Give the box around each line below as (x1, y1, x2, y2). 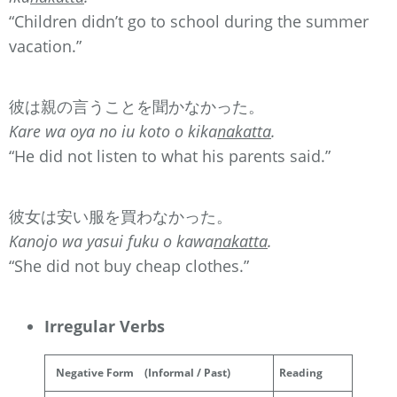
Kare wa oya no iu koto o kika (9, 120, 217, 142)
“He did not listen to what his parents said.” (9, 144, 331, 167)
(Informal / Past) (134, 364, 230, 380)
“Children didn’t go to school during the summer (9, 10, 369, 32)
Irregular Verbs (44, 315, 165, 337)
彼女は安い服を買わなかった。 (9, 205, 232, 227)
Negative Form (51, 364, 134, 380)
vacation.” (9, 35, 82, 57)
